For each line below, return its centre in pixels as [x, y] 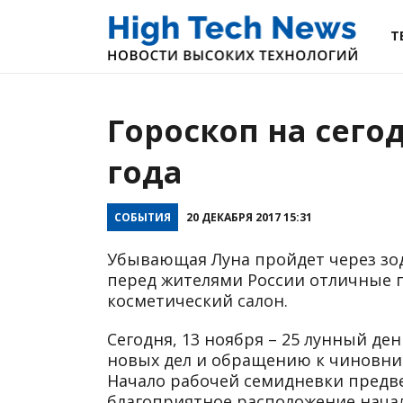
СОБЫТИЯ [143, 217]
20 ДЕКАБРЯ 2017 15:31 [249, 217]
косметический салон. [197, 300]
